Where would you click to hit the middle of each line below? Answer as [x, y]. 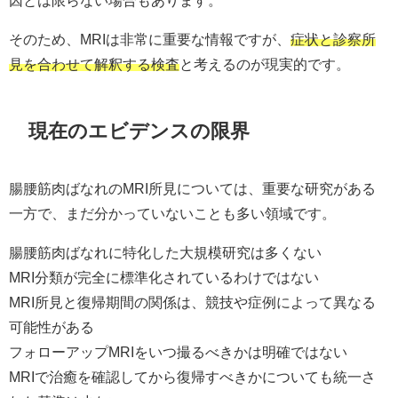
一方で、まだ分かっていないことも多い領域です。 [172, 213]
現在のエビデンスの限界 [139, 131]
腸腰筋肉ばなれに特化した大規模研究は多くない [165, 252]
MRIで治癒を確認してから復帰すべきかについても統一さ [192, 376]
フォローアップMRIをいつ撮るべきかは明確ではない [178, 351]
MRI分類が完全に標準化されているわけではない [164, 277]
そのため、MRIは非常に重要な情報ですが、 [150, 40]
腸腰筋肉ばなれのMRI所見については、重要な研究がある [192, 188]
